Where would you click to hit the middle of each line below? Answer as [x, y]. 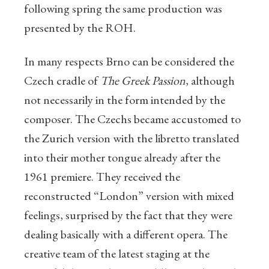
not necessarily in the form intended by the [125, 100]
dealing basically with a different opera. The [126, 234]
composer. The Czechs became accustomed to [132, 119]
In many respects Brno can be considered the [129, 62]
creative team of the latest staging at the [117, 254]
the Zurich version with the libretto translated [132, 138]
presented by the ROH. [80, 28]
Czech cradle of [62, 81]
